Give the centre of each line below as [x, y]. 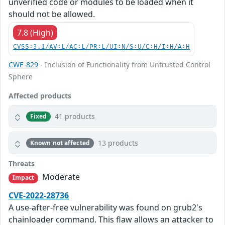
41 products [75, 117]
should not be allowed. [52, 14]
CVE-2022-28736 [39, 195]
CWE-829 [23, 65]
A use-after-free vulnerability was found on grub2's [105, 207]
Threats [22, 164]
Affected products [40, 96]
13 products [118, 143]
